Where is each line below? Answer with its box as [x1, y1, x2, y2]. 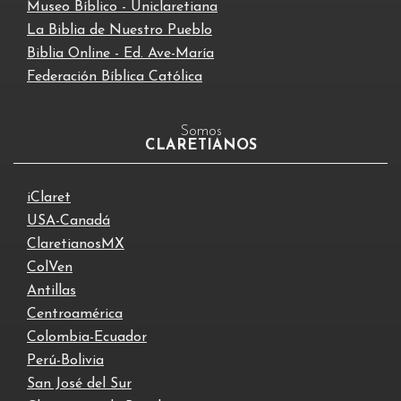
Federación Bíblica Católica [27, 69, 202, 84]
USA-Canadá [27, 213, 110, 228]
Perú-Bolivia [27, 353, 104, 368]
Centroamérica [27, 306, 123, 321]
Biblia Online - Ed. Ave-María [27, 46, 214, 61]
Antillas [27, 283, 76, 298]
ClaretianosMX [27, 236, 124, 252]
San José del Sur [27, 376, 132, 391]
